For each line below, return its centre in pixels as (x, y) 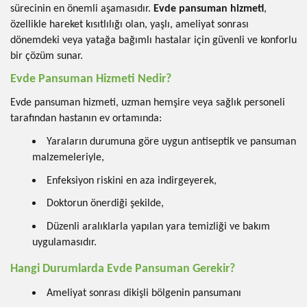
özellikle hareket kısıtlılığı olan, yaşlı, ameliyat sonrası (130, 24)
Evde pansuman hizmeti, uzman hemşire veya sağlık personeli (148, 103)
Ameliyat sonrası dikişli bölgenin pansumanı (144, 293)
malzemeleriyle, (68, 157)
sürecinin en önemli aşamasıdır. (82, 9)
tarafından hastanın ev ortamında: (86, 119)
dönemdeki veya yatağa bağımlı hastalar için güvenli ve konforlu (153, 40)
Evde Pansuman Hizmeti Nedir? (91, 79)
